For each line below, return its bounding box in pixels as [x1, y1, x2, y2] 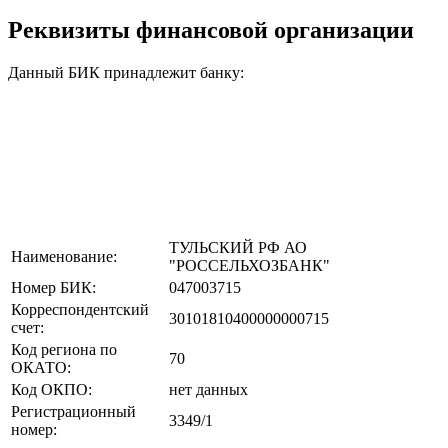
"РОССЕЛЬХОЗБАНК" [169, 256, 330, 274]
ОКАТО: [11, 358, 71, 376]
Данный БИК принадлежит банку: [8, 63, 244, 81]
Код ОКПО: [11, 380, 92, 398]
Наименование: [11, 247, 117, 265]
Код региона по [11, 340, 117, 358]
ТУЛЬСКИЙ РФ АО [169, 238, 307, 256]
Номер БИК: [11, 278, 96, 296]
